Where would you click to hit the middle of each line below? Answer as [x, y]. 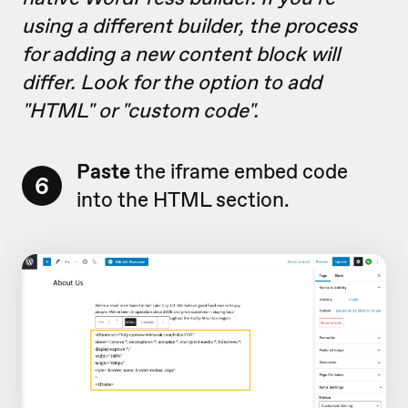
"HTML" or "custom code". [140, 110]
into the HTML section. [183, 199]
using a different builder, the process [189, 25]
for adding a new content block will [181, 53]
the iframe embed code [239, 171]
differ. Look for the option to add [172, 82]
